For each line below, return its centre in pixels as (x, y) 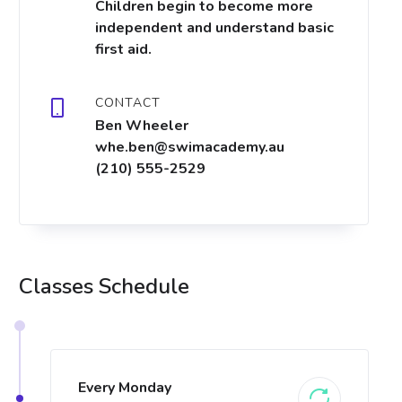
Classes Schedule (104, 286)
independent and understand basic (214, 28)
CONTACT (128, 103)
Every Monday (125, 388)
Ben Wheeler (142, 126)
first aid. (123, 49)
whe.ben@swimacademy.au (190, 147)
